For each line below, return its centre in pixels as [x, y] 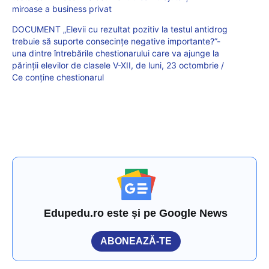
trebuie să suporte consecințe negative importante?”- [116, 41]
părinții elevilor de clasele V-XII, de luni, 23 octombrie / [118, 65]
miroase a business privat [62, 8]
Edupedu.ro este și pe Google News [136, 213]
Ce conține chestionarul [58, 77]
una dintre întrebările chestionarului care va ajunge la [116, 53]
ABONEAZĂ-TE [136, 241]
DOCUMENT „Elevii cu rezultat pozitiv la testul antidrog [120, 29]
